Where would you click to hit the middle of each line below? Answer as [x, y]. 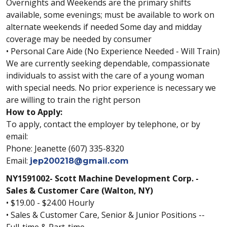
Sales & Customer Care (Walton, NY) [80, 191]
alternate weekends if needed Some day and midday [104, 27]
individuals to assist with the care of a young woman [105, 75]
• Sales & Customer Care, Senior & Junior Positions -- [105, 215]
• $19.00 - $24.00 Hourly [50, 203]
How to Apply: [34, 112]
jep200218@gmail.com [79, 161]
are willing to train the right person [73, 100]
